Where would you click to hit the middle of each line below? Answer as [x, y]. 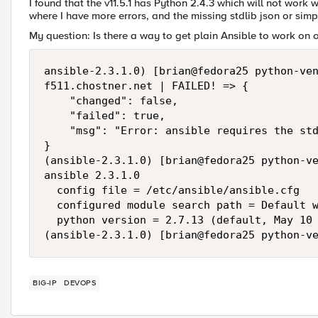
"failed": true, [108, 116]
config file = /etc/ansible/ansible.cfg [172, 190]
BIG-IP [45, 283]
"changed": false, [114, 101]
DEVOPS [80, 283]
